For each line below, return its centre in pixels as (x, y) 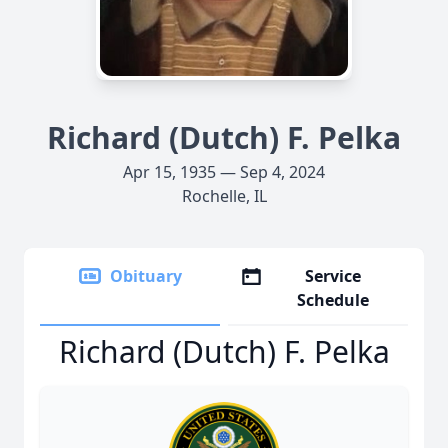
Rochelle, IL (224, 196)
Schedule (333, 300)
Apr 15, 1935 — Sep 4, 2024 (224, 172)
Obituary (146, 276)
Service (333, 276)
